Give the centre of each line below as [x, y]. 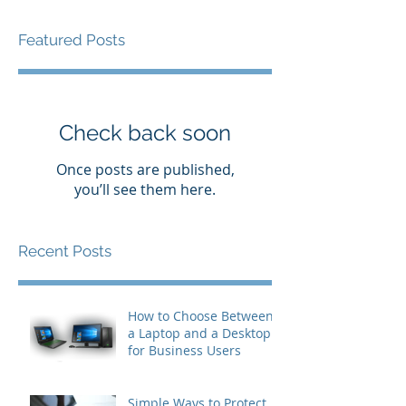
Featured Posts [72, 40]
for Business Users [184, 350]
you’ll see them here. [145, 189]
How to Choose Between [201, 316]
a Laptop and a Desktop [199, 333]
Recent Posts [65, 251]
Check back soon [145, 133]
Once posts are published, [145, 169]
